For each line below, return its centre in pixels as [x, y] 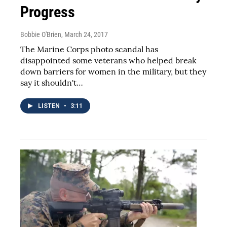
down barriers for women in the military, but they [113, 71]
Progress [48, 12]
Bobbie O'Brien [41, 34]
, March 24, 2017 [85, 34]
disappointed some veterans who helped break [108, 60]
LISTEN [50, 106]
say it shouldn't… [52, 82]
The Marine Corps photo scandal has [89, 49]
